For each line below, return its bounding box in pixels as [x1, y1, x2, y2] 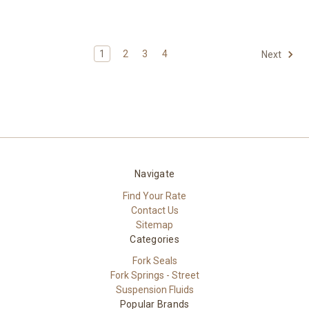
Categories [130, 233, 179, 245]
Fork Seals [132, 255, 177, 267]
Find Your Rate [123, 190, 186, 201]
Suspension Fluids [115, 284, 194, 296]
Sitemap [136, 219, 173, 230]
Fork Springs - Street [110, 270, 199, 281]
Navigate [134, 168, 175, 179]
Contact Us [130, 204, 179, 216]
